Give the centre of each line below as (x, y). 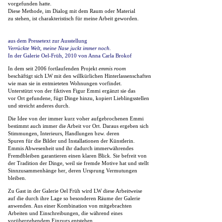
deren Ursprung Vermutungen (103, 170)
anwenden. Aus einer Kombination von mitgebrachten (70, 206)
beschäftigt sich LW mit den (40, 76)
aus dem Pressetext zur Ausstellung (48, 41)
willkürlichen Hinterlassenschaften (112, 76)
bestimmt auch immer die (37, 126)
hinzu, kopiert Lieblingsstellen (114, 98)
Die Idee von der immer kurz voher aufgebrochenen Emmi (76, 118)
